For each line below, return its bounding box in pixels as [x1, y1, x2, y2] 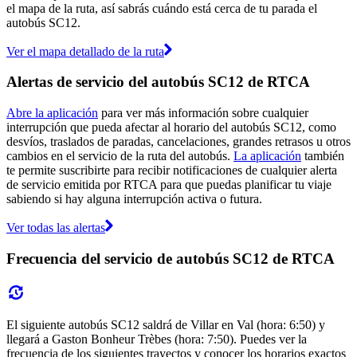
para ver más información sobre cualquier [98, 106, 308, 120]
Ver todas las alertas [6, 221, 105, 235]
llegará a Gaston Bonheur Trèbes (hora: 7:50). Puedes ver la [6, 331, 307, 346]
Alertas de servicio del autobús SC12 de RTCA [6, 73, 310, 91]
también [301, 149, 344, 163]
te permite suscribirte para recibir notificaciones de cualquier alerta [6, 163, 337, 178]
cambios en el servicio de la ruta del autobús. [6, 149, 233, 163]
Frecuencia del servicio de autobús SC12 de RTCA [6, 249, 335, 267]
